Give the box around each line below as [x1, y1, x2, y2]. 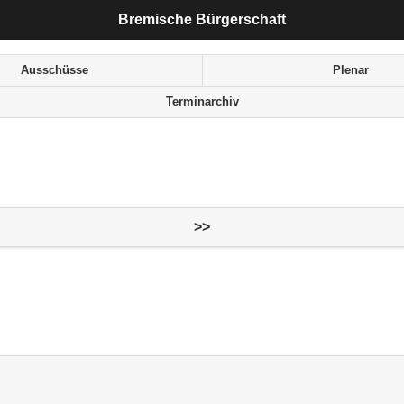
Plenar [332, 63, 369, 77]
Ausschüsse [21, 63, 88, 77]
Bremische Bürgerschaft [118, 12, 286, 28]
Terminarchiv [165, 96, 239, 109]
